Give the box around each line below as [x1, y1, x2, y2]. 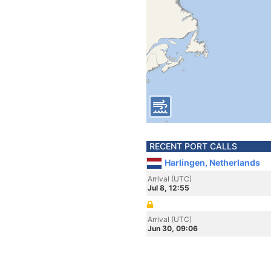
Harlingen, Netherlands [165, 157, 260, 168]
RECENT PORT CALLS [149, 141, 237, 151]
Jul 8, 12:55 [148, 183, 189, 192]
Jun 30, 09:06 [148, 224, 198, 233]
